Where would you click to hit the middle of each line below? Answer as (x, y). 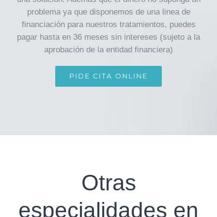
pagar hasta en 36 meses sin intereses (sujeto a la (108, 37)
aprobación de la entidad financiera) (108, 50)
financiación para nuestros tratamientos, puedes (108, 25)
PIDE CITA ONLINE (108, 76)
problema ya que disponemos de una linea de (108, 12)
